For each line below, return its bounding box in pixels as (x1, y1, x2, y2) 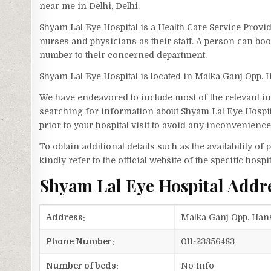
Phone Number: (46, 237, 115, 247)
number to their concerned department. (39, 50, 207, 60)
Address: (46, 212, 86, 223)
